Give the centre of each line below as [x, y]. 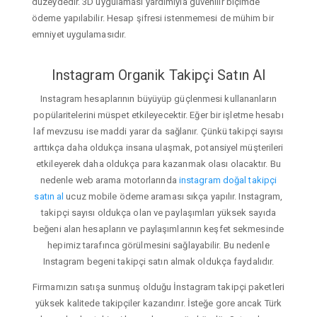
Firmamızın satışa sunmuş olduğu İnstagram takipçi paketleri [158, 287]
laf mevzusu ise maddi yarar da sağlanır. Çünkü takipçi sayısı [158, 132]
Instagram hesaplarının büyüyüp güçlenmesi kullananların [158, 99]
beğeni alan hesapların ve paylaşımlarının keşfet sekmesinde [158, 229]
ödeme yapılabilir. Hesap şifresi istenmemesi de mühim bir [153, 18]
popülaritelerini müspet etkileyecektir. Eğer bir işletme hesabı [158, 115]
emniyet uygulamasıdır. [79, 34]
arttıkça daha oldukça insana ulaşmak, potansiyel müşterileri [158, 148]
